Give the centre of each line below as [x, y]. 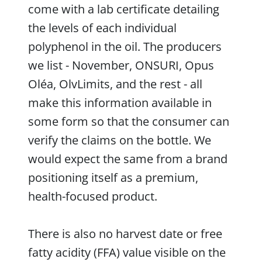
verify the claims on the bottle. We [120, 140]
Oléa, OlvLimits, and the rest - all [115, 84]
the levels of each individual [102, 27]
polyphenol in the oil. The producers [125, 46]
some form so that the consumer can [129, 121]
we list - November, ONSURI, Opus [121, 65]
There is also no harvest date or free [125, 233]
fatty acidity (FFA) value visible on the [127, 252]
